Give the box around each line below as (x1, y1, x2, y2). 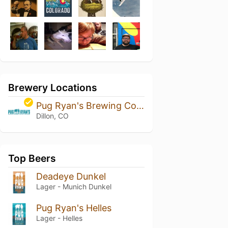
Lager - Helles (36, 213, 82, 222)
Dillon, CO (36, 111, 69, 120)
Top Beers (8, 152, 56, 164)
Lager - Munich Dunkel (36, 182, 111, 191)
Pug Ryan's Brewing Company (136, 100, 144, 111)
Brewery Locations (8, 81, 97, 94)
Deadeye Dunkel (36, 170, 106, 182)
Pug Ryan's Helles (36, 202, 111, 213)
